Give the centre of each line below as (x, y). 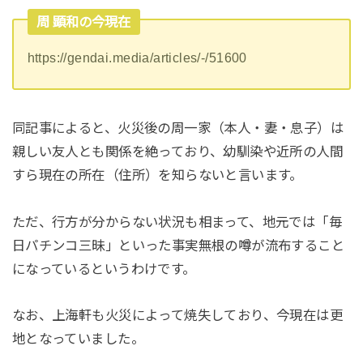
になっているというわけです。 (104, 269)
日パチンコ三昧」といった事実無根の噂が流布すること (178, 245)
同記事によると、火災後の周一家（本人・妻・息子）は (178, 128)
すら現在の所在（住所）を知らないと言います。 (157, 175)
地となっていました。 (78, 339)
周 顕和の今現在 (84, 22)
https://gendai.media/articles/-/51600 (137, 57)
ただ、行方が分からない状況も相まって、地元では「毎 (177, 222)
